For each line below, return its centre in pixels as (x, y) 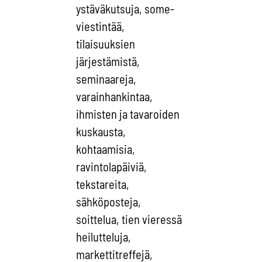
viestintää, (101, 26)
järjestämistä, (108, 61)
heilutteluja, (104, 237)
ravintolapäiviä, (112, 166)
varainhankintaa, (115, 96)
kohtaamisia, (106, 149)
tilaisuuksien (106, 44)
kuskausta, (101, 131)
